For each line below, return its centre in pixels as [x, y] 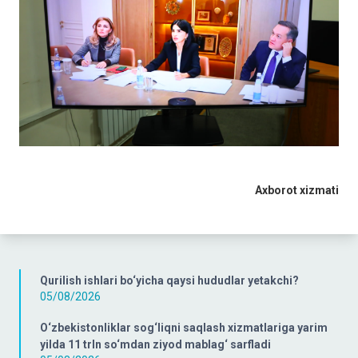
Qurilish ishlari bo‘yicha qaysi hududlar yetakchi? [169, 280]
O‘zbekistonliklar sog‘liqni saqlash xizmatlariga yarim [184, 327]
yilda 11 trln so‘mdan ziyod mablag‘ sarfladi [155, 344]
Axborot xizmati [297, 190]
